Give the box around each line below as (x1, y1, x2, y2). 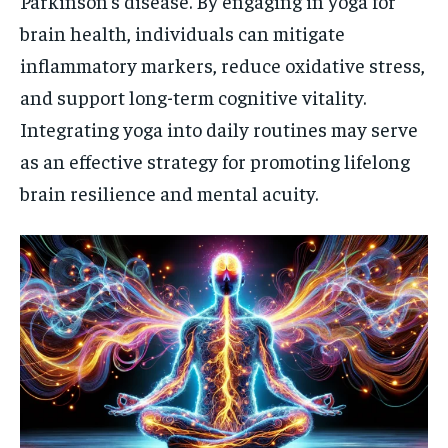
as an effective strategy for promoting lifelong (20, 147, 410, 173)
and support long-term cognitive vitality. (20, 83, 366, 109)
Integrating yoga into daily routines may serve (20, 115, 418, 141)
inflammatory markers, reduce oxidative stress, (20, 51, 425, 77)
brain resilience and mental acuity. (20, 179, 318, 205)
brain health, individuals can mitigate (20, 19, 345, 45)
